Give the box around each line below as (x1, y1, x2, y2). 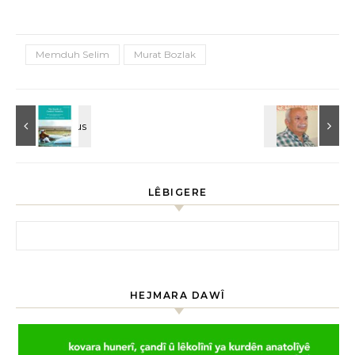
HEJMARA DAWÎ (129, 289, 226, 301)
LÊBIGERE (147, 186, 208, 198)
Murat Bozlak (134, 48, 196, 60)
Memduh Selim (36, 48, 109, 60)
